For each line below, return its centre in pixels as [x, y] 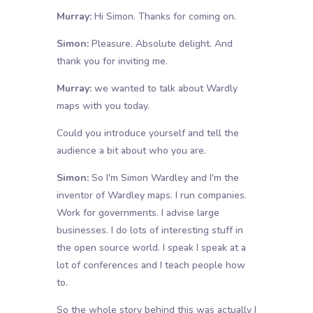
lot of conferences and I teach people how [151, 265]
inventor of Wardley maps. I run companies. [151, 196]
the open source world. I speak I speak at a [151, 248]
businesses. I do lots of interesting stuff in [150, 231]
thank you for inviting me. [112, 61]
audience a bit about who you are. [131, 151]
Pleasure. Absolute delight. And [160, 44]
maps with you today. [103, 106]
